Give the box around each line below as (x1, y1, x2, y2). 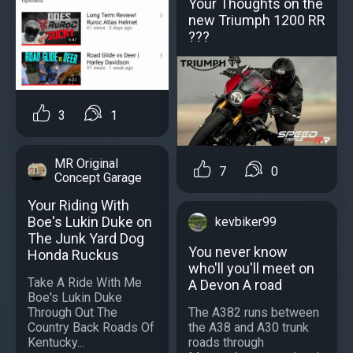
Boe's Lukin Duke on (28, 213, 152, 230)
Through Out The (28, 304, 117, 320)
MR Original (54, 155, 118, 171)
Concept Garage (54, 169, 142, 185)
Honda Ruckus (28, 246, 119, 263)
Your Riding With (28, 196, 129, 214)
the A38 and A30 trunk (188, 319, 309, 335)
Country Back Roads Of (28, 319, 154, 335)
